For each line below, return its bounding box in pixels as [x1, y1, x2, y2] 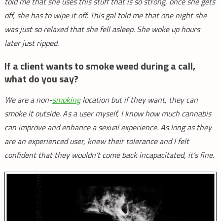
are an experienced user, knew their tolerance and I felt [4, 135, 189, 147]
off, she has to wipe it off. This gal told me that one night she [4, 9, 207, 22]
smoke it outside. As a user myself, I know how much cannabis [4, 108, 211, 120]
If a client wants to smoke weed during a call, [4, 58, 195, 74]
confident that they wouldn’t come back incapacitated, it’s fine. [4, 149, 214, 161]
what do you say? [4, 71, 78, 87]
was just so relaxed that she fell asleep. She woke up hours [4, 23, 200, 36]
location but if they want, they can [80, 94, 198, 106]
